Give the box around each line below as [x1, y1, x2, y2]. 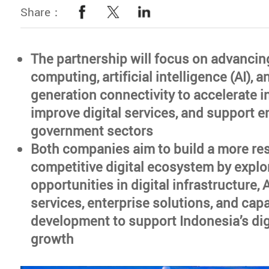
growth [31, 229, 74, 247]
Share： [20, 4, 62, 19]
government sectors [31, 121, 154, 139]
